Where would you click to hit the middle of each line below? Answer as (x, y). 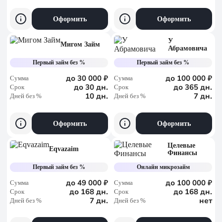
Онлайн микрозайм (163, 167)
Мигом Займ (80, 44)
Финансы (183, 153)
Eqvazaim (64, 149)
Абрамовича (188, 48)
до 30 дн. (91, 87)
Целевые (182, 145)
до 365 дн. (193, 87)
